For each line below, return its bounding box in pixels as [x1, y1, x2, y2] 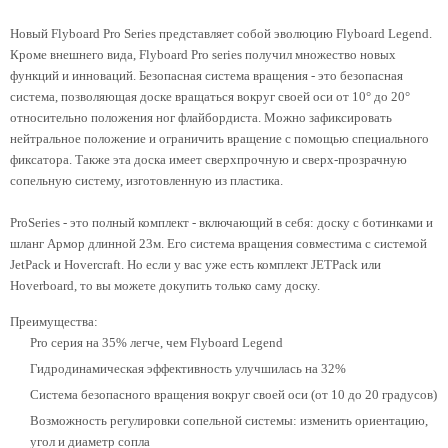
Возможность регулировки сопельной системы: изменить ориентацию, [30, 412, 428, 428]
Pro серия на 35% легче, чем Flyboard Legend [30, 334, 283, 350]
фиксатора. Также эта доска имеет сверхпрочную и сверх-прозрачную [10, 151, 407, 167]
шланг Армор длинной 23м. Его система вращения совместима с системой [10, 235, 427, 251]
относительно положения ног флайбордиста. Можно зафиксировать [10, 109, 392, 125]
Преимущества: [10, 313, 98, 329]
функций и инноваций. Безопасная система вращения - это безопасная [10, 67, 403, 83]
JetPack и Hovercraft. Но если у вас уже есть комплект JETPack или [10, 256, 381, 272]
